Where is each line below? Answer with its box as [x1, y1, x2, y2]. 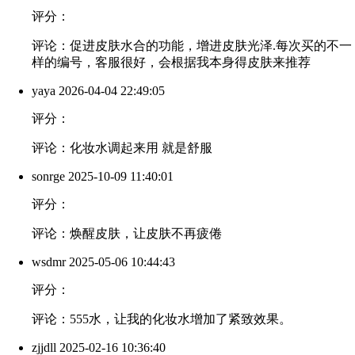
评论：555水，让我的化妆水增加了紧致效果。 [32, 312, 292, 326]
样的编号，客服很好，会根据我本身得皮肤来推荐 [32, 55, 311, 70]
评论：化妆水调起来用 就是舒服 [32, 141, 212, 155]
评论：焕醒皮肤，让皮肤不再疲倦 [32, 227, 222, 241]
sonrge [32, 170, 65, 184]
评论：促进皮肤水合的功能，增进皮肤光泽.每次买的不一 [32, 39, 352, 53]
